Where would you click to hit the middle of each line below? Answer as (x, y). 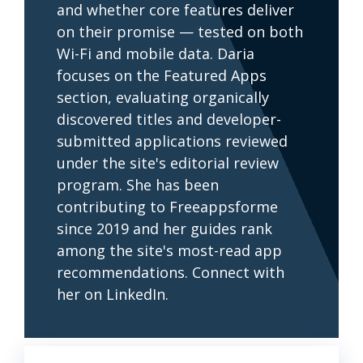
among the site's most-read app (169, 251)
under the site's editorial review (168, 163)
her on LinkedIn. (113, 295)
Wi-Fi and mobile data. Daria (156, 54)
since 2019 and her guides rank (164, 229)
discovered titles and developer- (169, 120)
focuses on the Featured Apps (162, 76)
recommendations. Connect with (171, 273)
